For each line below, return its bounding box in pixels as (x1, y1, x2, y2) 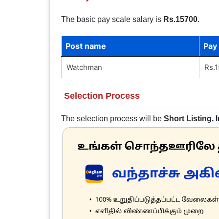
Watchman (66, 62, 102, 72)
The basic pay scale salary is (61, 15, 163, 23)
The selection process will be (61, 114, 164, 123)
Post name (65, 41, 106, 51)
